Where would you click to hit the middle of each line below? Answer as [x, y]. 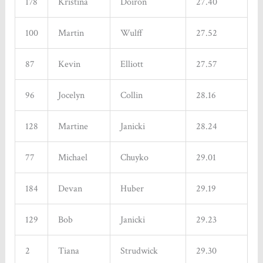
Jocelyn [71, 95]
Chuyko [134, 158]
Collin [131, 95]
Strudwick [139, 251]
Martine [73, 127]
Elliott [131, 64]
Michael [73, 158]
